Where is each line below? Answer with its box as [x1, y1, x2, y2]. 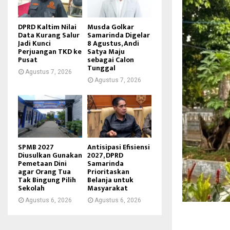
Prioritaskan [87, 165, 129, 178]
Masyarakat [87, 182, 128, 194]
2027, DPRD [87, 149, 123, 161]
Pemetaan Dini [18, 157, 67, 169]
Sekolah [18, 182, 45, 194]
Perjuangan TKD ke [18, 45, 82, 57]
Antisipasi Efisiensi [87, 141, 150, 153]
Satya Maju [87, 45, 125, 57]
